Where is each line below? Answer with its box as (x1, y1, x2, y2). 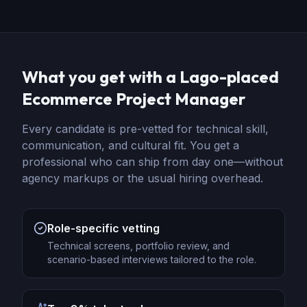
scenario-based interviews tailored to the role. (47, 254, 256, 265)
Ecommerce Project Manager (22, 88, 245, 109)
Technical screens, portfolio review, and (47, 240, 230, 251)
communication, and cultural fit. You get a (22, 138, 239, 152)
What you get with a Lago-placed (22, 66, 279, 87)
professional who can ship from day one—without (22, 155, 283, 169)
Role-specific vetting (47, 221, 160, 235)
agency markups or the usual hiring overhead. (22, 171, 263, 185)
